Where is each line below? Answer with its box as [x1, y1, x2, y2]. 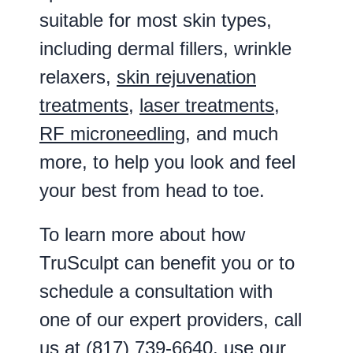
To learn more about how [39, 224, 245, 246]
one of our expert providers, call [39, 309, 302, 331]
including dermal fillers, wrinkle [39, 37, 292, 59]
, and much [185, 122, 278, 144]
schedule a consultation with [39, 281, 273, 303]
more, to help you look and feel [39, 150, 295, 173]
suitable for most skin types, [39, 9, 272, 31]
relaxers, [39, 65, 117, 87]
